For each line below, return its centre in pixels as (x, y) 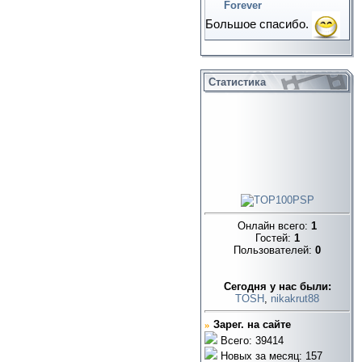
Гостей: (274, 238)
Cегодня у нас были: (277, 287)
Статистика (237, 82)
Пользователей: (274, 250)
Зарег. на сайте (252, 324)
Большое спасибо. (259, 25)
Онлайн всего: (274, 226)
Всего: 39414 (250, 340)
